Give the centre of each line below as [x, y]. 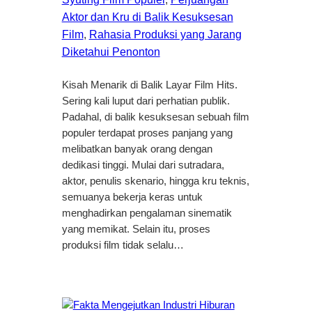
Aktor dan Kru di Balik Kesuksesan [147, 17]
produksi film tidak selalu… [123, 245]
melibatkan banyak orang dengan [137, 149]
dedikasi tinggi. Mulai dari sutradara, [143, 165]
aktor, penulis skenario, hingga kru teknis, [155, 181]
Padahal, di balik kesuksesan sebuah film [155, 117]
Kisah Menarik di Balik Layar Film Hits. [149, 85]
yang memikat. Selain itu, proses [136, 229]
